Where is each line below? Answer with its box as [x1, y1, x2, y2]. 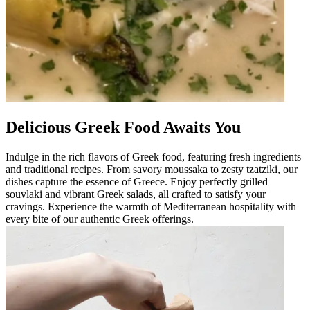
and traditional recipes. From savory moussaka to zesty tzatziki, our [6, 163, 298, 175]
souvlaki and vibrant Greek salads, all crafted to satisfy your [6, 188, 266, 200]
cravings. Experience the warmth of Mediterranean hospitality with [6, 200, 296, 212]
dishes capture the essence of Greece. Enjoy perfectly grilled [6, 175, 268, 188]
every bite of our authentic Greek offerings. [6, 212, 194, 225]
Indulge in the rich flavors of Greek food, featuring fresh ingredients [6, 150, 301, 163]
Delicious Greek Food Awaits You [6, 118, 241, 136]
